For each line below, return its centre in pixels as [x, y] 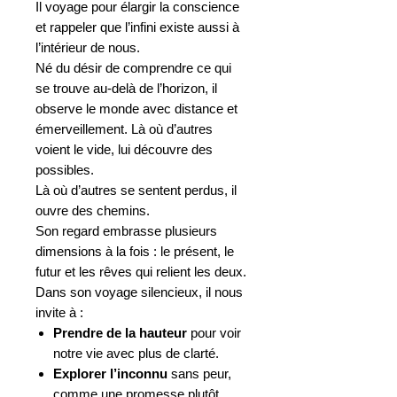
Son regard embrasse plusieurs [126, 230]
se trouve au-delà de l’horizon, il [126, 88]
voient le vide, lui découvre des [124, 149]
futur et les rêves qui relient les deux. [141, 271]
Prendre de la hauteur [120, 332]
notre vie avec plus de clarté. [136, 353]
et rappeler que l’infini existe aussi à [137, 27]
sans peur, [199, 373]
